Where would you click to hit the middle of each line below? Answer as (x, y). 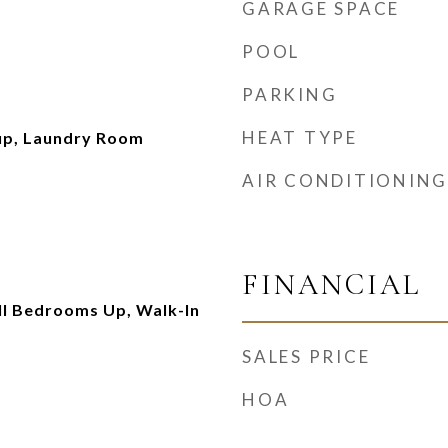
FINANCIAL (331, 284)
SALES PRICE (306, 356)
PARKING (290, 94)
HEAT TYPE (300, 137)
